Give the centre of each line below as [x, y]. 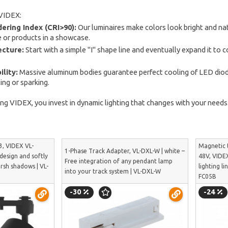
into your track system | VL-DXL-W [112, 171]
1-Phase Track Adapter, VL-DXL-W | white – [124, 151]
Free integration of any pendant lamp [118, 161]
